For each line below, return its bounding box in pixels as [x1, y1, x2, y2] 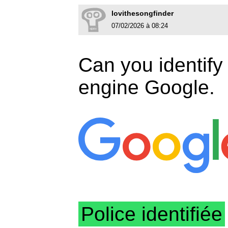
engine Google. [78, 76, 215, 99]
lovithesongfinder [111, 9, 174, 18]
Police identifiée [81, 203, 222, 225]
